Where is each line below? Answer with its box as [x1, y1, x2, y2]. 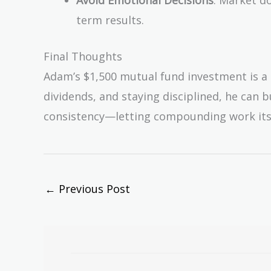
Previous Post [56, 181, 130, 196]
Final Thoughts [44, 48, 122, 64]
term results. [76, 12, 144, 27]
